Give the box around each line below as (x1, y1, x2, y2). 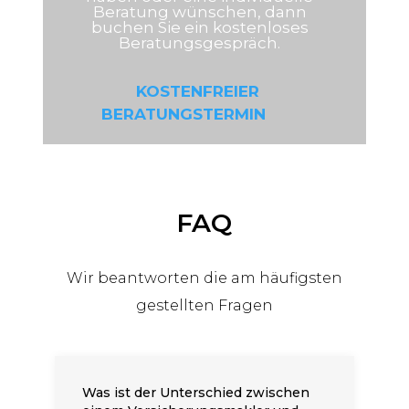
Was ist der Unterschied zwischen (81, 384, 309, 401)
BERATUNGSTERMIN (101, 105, 267, 123)
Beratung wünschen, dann (92, 3, 307, 21)
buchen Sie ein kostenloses (90, 18, 309, 37)
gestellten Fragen (135, 297, 273, 314)
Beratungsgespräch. (119, 34, 281, 52)
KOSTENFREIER (135, 82, 259, 100)
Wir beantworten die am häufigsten (66, 269, 342, 287)
